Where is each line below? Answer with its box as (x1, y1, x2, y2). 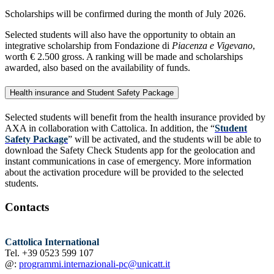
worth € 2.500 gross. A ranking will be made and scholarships (5, 51, 243, 62)
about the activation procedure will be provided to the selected (5, 167, 243, 178)
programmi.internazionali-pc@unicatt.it (19, 258, 170, 269)
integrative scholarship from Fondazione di (5, 40, 172, 51)
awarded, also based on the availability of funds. (5, 62, 190, 73)
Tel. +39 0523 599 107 (5, 247, 94, 258)
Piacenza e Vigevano (172, 40, 253, 51)
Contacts (5, 200, 49, 213)
